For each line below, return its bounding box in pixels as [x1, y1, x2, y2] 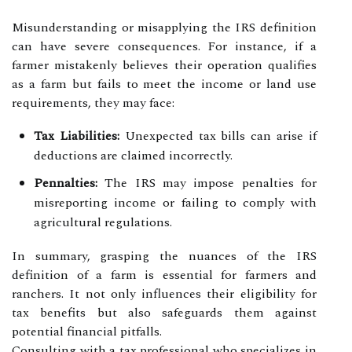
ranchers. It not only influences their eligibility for [12, 284, 317, 303]
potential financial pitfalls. [12, 321, 162, 341]
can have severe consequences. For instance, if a [12, 36, 317, 56]
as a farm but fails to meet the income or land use [12, 74, 317, 93]
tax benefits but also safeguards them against [12, 302, 317, 322]
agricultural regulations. [34, 212, 172, 232]
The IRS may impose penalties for [97, 173, 317, 192]
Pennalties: [34, 173, 97, 192]
